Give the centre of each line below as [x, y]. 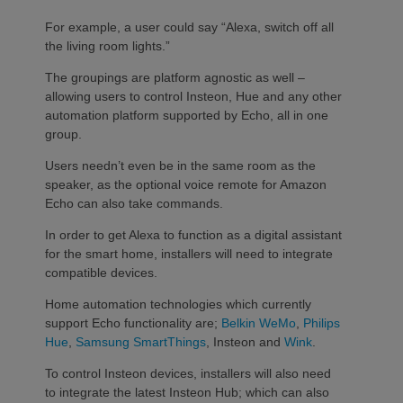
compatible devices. [101, 272]
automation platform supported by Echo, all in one [187, 115]
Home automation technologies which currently [178, 304]
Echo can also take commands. [134, 203]
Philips [322, 322]
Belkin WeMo [259, 322]
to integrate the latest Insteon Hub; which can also [187, 392]
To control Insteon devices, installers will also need [188, 373]
